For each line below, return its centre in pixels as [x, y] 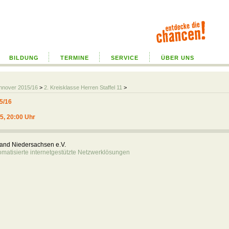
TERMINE [74, 58]
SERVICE [125, 58]
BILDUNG [24, 58]
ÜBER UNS [178, 58]
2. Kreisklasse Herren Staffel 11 [84, 87]
